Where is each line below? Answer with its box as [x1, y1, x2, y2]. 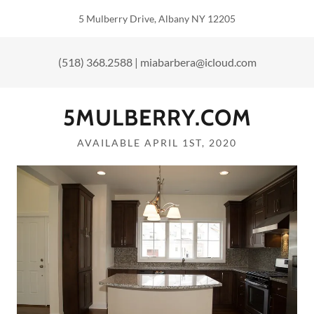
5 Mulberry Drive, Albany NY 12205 [78, 13, 235, 25]
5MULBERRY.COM [62, 104, 252, 131]
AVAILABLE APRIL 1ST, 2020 [76, 137, 238, 149]
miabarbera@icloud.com [139, 55, 257, 69]
